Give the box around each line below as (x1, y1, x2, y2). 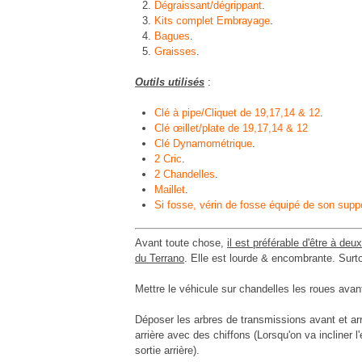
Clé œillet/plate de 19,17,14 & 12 (154, 122, 308, 135)
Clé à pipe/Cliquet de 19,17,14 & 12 (154, 107, 320, 120)
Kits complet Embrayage (154, 14, 270, 27)
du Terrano (135, 251, 184, 264)
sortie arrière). (135, 344, 200, 357)
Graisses (154, 44, 196, 57)
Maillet (154, 183, 185, 196)
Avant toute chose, (135, 236, 227, 249)
